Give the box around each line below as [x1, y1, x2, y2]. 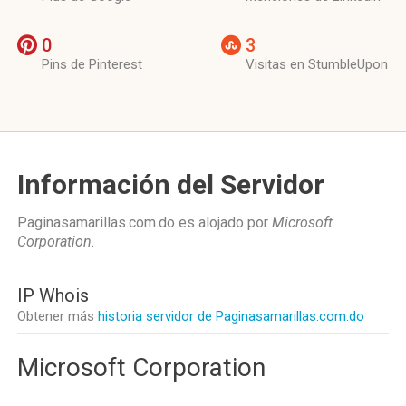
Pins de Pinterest [42, 56, 142, 72]
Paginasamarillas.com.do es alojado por [17, 214, 272, 231]
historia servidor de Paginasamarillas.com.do [98, 308, 364, 324]
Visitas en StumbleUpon [246, 56, 388, 72]
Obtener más [17, 308, 98, 324]
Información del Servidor [17, 169, 324, 200]
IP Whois [17, 285, 89, 306]
